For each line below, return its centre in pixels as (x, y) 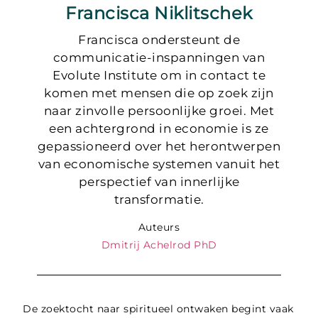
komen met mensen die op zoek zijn (159, 93)
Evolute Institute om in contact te (159, 76)
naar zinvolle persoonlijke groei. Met (159, 111)
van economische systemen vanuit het (159, 164)
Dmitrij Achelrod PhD (159, 245)
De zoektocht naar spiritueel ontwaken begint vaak (158, 309)
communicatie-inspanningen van (159, 58)
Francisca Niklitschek (159, 13)
